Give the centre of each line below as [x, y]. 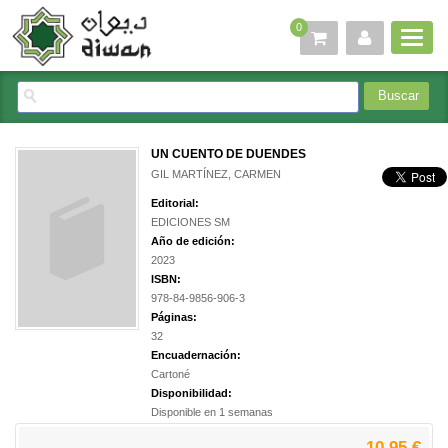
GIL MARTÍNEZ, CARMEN [216, 174]
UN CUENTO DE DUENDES [228, 154]
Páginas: [174, 317]
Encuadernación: [196, 355]
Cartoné [170, 374]
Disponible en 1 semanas [212, 412]
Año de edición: [193, 241]
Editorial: [175, 203]
